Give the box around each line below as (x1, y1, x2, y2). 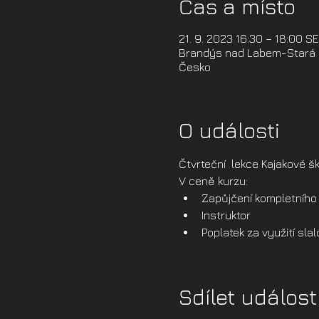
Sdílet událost (178, 284, 317, 310)
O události (178, 117, 280, 143)
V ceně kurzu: (178, 174, 248, 187)
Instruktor (201, 209, 251, 221)
